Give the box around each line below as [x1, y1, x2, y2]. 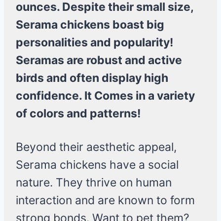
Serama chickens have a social [16, 158, 179, 172]
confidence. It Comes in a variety [16, 89, 195, 103]
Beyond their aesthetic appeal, [16, 140, 177, 154]
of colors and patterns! [16, 107, 141, 121]
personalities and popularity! [16, 36, 173, 50]
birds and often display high [16, 71, 168, 85]
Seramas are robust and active [16, 53, 182, 68]
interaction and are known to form [16, 193, 195, 208]
